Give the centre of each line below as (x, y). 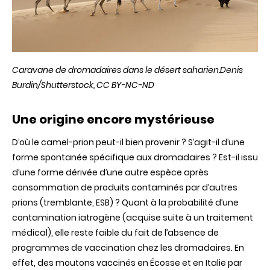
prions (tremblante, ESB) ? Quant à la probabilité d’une (125, 202)
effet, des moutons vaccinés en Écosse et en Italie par (127, 262)
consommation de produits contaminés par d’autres (125, 187)
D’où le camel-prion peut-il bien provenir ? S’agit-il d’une (128, 142)
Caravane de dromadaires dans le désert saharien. (116, 70)
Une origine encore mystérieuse (113, 119)
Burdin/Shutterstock (53, 85)
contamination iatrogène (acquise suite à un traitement (133, 217)
